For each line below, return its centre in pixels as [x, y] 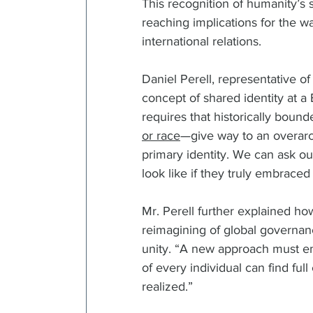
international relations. [205, 41]
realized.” [171, 286]
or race [161, 135]
